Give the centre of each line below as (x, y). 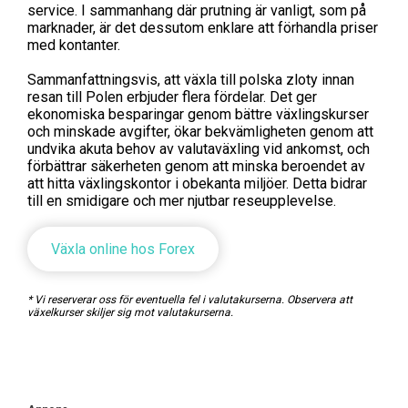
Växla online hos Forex (123, 249)
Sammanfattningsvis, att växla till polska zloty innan (191, 80)
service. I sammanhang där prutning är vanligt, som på (197, 10)
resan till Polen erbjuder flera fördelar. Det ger (172, 97)
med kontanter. (74, 45)
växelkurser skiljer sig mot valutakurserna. (130, 312)
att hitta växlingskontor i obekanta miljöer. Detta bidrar (197, 184)
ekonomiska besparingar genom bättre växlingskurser (198, 114)
